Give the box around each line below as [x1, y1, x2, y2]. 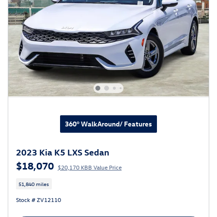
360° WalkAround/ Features [65, 119, 152, 128]
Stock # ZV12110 [16, 196, 61, 204]
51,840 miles [18, 180, 49, 188]
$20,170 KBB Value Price [58, 163, 122, 171]
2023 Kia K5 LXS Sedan [16, 146, 109, 157]
